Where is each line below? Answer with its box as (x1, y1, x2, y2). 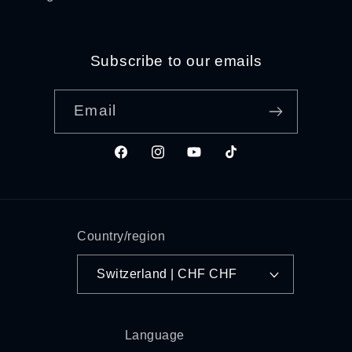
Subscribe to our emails (90, 53, 262, 70)
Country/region (77, 229, 166, 243)
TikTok (222, 154, 263, 169)
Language (124, 328, 185, 342)
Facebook (112, 154, 175, 169)
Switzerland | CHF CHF (209, 266, 237, 280)
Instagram (148, 154, 214, 169)
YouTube (185, 154, 240, 169)
